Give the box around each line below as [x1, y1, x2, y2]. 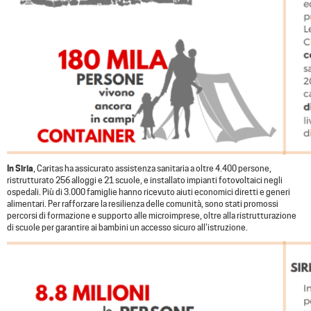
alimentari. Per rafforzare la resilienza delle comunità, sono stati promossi [7, 198, 278, 209]
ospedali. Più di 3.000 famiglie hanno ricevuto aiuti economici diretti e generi [7, 186, 290, 197]
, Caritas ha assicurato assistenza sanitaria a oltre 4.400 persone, [33, 162, 271, 174]
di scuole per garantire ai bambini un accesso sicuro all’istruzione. [7, 221, 248, 233]
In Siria [7, 162, 33, 174]
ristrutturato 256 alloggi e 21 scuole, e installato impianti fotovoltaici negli [7, 174, 283, 185]
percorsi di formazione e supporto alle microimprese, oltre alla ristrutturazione [7, 210, 296, 221]
